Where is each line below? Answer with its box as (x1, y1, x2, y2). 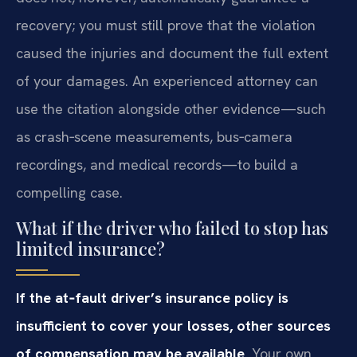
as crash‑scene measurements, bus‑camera (16, 127, 292, 147)
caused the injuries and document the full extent (16, 44, 328, 63)
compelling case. (16, 183, 123, 202)
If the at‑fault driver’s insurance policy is (16, 288, 288, 308)
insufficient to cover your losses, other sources (16, 316, 331, 335)
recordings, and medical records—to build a (16, 155, 298, 175)
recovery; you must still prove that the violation (16, 16, 316, 35)
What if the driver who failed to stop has (16, 216, 328, 241)
